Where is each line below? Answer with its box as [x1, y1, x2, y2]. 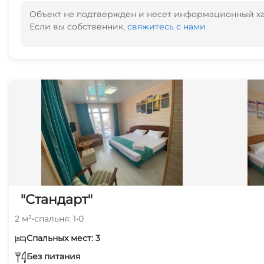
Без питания [27, 250, 80, 262]
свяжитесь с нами [127, 21, 206, 32]
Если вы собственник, [29, 21, 127, 32]
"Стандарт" [21, 192, 93, 207]
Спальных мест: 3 [27, 233, 100, 243]
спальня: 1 [34, 213, 76, 224]
